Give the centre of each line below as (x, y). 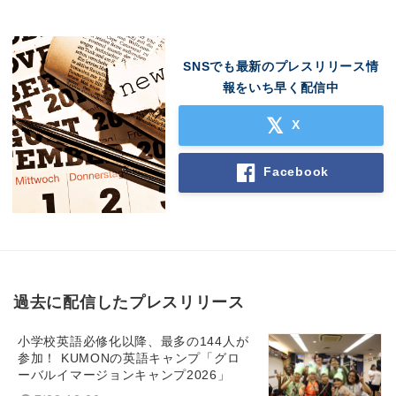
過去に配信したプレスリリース (129, 302)
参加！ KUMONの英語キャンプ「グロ (129, 358)
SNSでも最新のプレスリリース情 (281, 67)
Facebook (296, 172)
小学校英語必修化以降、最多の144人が (133, 341)
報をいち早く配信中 (281, 88)
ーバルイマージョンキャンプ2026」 (124, 375)
